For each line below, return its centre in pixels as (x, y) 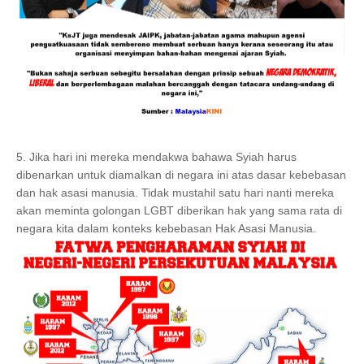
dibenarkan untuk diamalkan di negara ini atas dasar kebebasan (181, 175)
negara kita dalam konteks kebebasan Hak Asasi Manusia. (166, 228)
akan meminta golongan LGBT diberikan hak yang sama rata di (179, 210)
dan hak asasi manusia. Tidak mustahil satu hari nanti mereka (175, 193)
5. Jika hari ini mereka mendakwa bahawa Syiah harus (156, 157)
